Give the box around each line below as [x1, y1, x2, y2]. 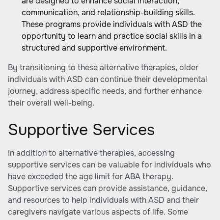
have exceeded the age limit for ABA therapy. [8, 171, 173, 182]
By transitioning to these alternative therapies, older [8, 62, 198, 73]
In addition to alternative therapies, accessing [8, 148, 175, 158]
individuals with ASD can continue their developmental [8, 74, 207, 84]
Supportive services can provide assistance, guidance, [8, 183, 207, 193]
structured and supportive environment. [22, 43, 167, 53]
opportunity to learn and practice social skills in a [22, 31, 202, 41]
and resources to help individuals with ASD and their [8, 195, 199, 205]
